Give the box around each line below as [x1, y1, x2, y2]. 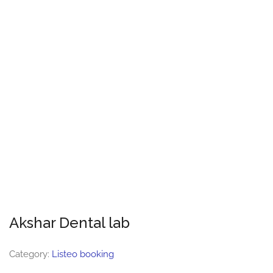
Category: [9, 249, 52, 260]
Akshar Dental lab [9, 214, 130, 232]
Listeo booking [52, 249, 114, 260]
